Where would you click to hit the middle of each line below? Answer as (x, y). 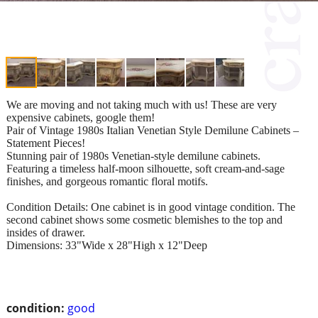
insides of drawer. (46, 232)
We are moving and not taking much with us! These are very (142, 104)
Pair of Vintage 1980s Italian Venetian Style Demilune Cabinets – (153, 130)
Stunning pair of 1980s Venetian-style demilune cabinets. (133, 155)
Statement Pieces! (46, 143)
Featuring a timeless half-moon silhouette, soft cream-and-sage (146, 168)
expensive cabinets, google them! (81, 117)
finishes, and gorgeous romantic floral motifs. (107, 181)
